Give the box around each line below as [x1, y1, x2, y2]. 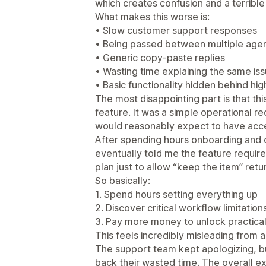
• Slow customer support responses [95, 24, 257, 36]
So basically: [95, 175, 150, 186]
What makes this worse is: [95, 11, 210, 23]
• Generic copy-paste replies [95, 52, 225, 64]
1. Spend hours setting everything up [95, 188, 258, 200]
